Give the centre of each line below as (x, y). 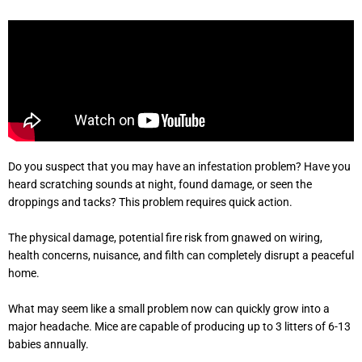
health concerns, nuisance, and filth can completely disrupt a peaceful (181, 256)
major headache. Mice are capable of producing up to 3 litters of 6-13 (179, 326)
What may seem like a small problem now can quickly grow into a (169, 308)
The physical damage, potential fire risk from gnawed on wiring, (165, 238)
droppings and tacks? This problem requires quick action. (150, 202)
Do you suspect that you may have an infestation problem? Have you (179, 167)
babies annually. (48, 344)
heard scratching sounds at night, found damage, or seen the (160, 185)
